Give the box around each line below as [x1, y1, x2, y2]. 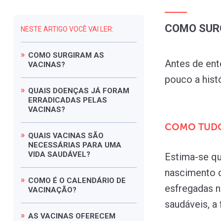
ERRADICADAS [28, 95, 83, 105]
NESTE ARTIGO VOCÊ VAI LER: [21, 25, 113, 33]
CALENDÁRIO [67, 176, 116, 185]
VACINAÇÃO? [28, 185, 76, 194]
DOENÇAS [53, 86, 91, 95]
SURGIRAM [53, 50, 94, 60]
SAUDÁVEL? [47, 149, 92, 159]
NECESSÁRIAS [28, 140, 82, 149]
